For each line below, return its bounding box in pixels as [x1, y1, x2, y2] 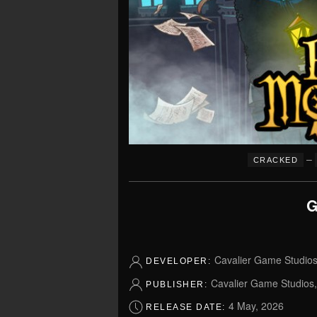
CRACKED [253, 156, 299, 165]
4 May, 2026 [229, 299, 284, 313]
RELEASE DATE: [146, 302, 229, 313]
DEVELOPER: [146, 256, 214, 267]
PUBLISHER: [146, 279, 211, 289]
